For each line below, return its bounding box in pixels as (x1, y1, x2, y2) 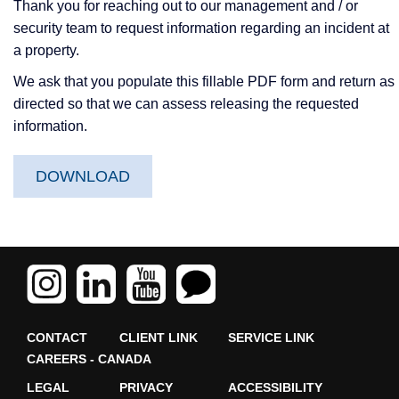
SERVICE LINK (228, 330, 314, 345)
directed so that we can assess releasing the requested (13, 96, 359, 112)
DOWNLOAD (36, 167, 130, 186)
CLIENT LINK (118, 330, 198, 345)
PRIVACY (118, 380, 173, 395)
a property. (13, 43, 79, 59)
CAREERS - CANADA (27, 352, 152, 366)
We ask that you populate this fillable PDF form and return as (13, 74, 395, 90)
